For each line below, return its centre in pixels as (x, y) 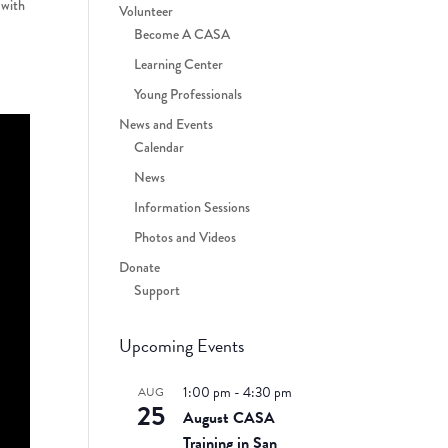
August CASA (229, 417)
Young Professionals (188, 93)
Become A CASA (182, 33)
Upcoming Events (182, 345)
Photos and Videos (185, 236)
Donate (140, 266)
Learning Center (179, 63)
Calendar (159, 146)
